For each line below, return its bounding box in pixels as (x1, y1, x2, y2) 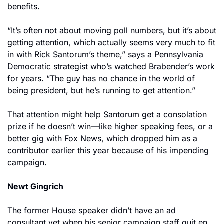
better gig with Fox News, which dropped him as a (7, 133, 197, 143)
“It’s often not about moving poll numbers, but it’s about (7, 25, 216, 35)
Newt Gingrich (7, 181, 63, 191)
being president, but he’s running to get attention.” (7, 85, 195, 95)
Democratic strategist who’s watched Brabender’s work (7, 61, 215, 71)
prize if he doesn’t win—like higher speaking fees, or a (7, 121, 213, 131)
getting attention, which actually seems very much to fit (7, 37, 215, 47)
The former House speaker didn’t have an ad (7, 205, 176, 215)
